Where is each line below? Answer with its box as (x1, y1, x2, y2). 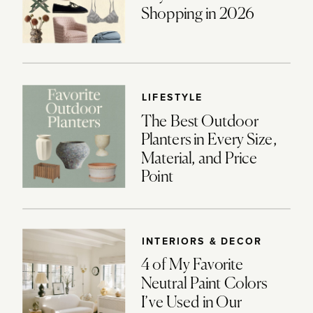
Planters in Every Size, (140, 133, 277, 149)
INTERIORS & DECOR (142, 236, 262, 247)
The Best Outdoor (140, 114, 259, 131)
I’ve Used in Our (140, 295, 242, 312)
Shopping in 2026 (140, 6, 254, 23)
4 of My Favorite (140, 258, 244, 274)
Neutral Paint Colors (140, 277, 268, 293)
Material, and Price (140, 151, 258, 168)
